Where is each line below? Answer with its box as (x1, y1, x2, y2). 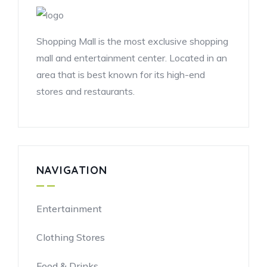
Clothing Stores (36, 231, 105, 244)
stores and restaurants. (36, 85, 135, 98)
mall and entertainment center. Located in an (36, 52, 227, 64)
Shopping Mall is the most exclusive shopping (36, 35, 228, 48)
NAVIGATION (36, 163, 107, 178)
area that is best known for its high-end (36, 69, 205, 81)
